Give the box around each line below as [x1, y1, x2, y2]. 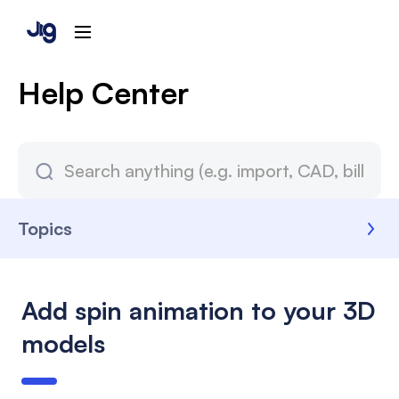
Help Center [18, 74, 189, 111]
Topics [18, 217, 72, 240]
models [21, 328, 105, 359]
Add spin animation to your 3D [21, 295, 375, 326]
